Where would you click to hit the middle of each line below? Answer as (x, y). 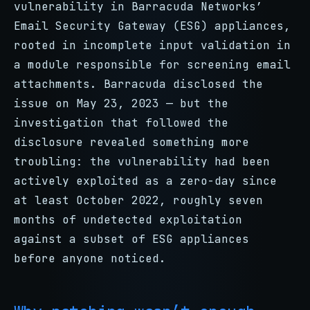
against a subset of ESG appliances (131, 239)
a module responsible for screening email (152, 65)
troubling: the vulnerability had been (142, 162)
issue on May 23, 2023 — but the (121, 103)
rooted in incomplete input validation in (152, 45)
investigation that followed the (121, 123)
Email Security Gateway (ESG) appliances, (152, 26)
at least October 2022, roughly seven (138, 200)
